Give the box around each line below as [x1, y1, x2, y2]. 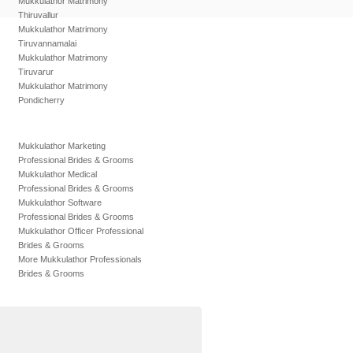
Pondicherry [18, 95, 65, 105]
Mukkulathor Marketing [18, 141, 106, 150]
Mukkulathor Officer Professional [18, 226, 143, 236]
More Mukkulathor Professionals [18, 255, 142, 264]
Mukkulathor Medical [18, 169, 97, 179]
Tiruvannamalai [18, 39, 76, 48]
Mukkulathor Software [18, 198, 102, 207]
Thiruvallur [18, 10, 58, 20]
